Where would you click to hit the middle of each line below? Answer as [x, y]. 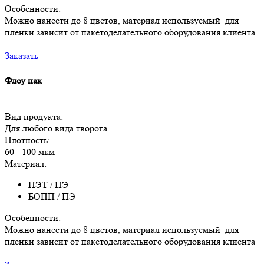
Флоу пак [23, 80]
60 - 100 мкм [30, 151]
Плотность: [27, 140]
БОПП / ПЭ [52, 196]
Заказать [22, 56]
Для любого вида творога [56, 128]
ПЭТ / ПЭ [48, 184]
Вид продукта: [34, 116]
